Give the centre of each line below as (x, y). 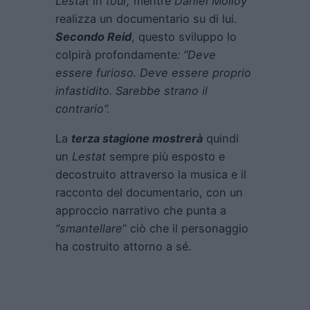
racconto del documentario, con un (149, 192)
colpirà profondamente (116, 55)
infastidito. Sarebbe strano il (131, 91)
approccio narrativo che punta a (141, 210)
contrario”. (82, 109)
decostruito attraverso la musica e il (151, 174)
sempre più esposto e (165, 156)
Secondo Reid (93, 37)
